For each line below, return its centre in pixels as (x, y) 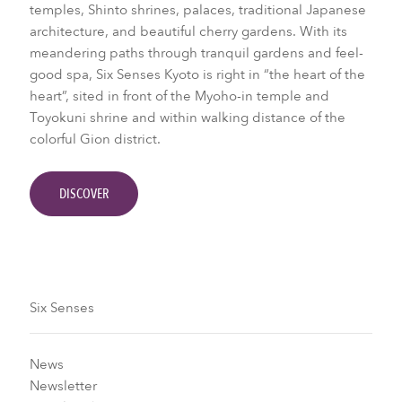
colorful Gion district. (95, 139)
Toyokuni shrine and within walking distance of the (187, 117)
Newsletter (63, 386)
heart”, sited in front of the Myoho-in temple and (179, 96)
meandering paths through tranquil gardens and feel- (196, 52)
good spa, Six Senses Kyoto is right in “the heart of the (197, 74)
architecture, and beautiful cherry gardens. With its (188, 31)
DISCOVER (83, 193)
